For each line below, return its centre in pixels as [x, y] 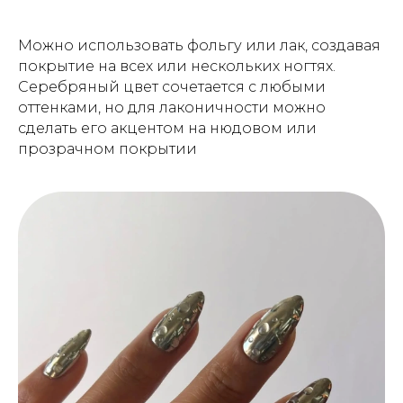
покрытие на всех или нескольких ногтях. [177, 67]
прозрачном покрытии [107, 149]
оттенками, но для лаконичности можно [172, 108]
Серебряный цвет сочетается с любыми [172, 87]
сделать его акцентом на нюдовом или [167, 129]
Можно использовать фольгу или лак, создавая [199, 46]
